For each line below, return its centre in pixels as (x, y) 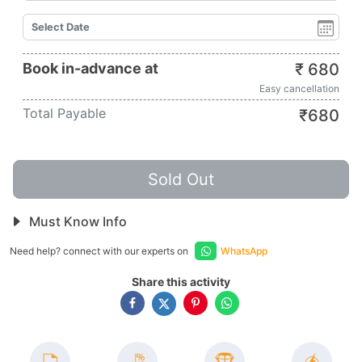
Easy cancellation (299, 88)
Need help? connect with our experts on (100, 251)
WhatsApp (244, 251)
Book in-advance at (90, 68)
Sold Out (181, 179)
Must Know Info (76, 221)
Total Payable (64, 113)
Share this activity (181, 282)
